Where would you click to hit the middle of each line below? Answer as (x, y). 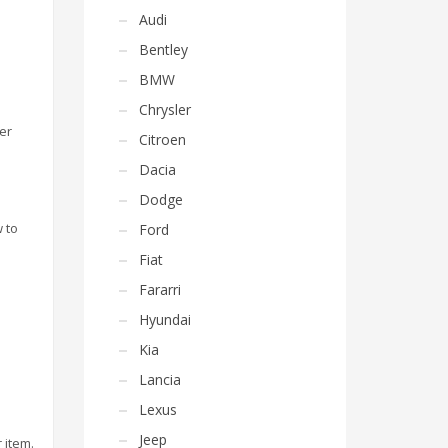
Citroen (162, 139)
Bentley (163, 49)
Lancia (159, 379)
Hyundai (164, 319)
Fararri (159, 289)
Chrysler (164, 109)
